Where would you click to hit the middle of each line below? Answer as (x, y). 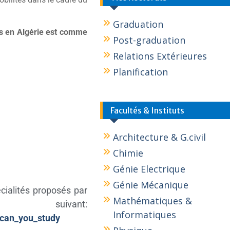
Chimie (128, 153)
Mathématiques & (153, 201)
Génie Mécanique (151, 185)
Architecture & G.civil (160, 137)
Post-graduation (149, 40)
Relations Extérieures (160, 56)
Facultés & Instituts (148, 110)
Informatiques (145, 215)
